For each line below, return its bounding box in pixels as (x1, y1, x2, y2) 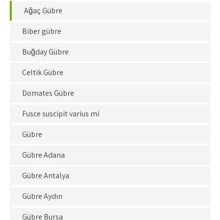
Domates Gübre (22, 88, 74, 98)
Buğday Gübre (22, 47, 69, 57)
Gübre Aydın (22, 191, 62, 201)
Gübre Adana (22, 150, 65, 160)
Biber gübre (22, 26, 61, 36)
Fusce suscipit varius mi (22, 109, 99, 119)
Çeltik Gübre (22, 67, 63, 78)
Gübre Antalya (22, 170, 69, 181)
